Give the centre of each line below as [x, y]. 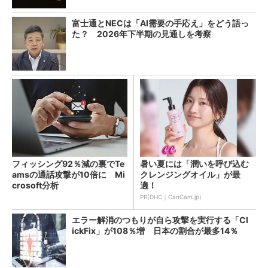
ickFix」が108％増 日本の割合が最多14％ [155, 230]
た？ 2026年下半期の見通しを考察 [141, 33]
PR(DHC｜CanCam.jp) [171, 197]
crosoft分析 [35, 185]
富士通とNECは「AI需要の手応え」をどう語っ [160, 23]
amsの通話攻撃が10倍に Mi [68, 174]
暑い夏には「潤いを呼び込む [194, 163]
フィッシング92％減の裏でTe [68, 163]
